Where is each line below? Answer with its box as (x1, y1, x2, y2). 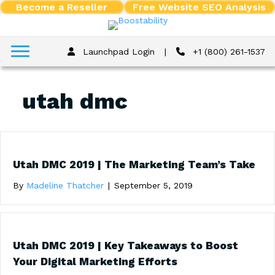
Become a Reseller (16, 1, 108, 13)
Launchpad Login (80, 47, 155, 56)
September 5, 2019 (114, 180, 193, 190)
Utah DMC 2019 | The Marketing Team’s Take (13, 158, 255, 171)
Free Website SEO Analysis (133, 1, 266, 13)
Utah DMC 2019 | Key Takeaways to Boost (13, 239, 238, 252)
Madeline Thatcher (26, 180, 104, 190)
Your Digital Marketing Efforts (13, 255, 177, 268)
